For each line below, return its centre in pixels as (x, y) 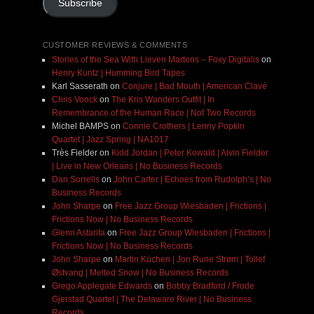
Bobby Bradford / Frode (210, 286)
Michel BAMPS (80, 127)
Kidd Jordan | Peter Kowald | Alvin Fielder (190, 153)
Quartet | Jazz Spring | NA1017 (110, 140)
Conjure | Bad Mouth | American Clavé (194, 87)
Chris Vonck (74, 100)
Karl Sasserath (80, 87)
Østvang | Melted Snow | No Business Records (140, 273)
